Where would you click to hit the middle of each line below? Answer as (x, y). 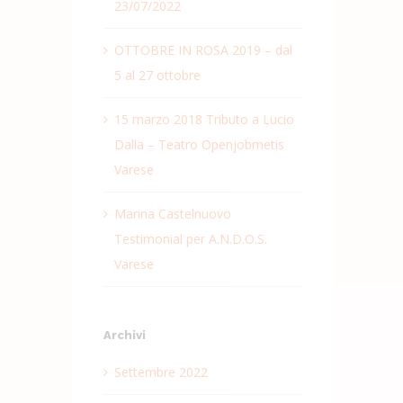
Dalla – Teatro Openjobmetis (199, 145)
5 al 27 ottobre (157, 76)
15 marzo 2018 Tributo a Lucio (204, 120)
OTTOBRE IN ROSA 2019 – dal (203, 50)
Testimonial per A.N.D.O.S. (190, 239)
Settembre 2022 (161, 372)
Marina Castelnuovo (172, 214)
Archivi (124, 336)
